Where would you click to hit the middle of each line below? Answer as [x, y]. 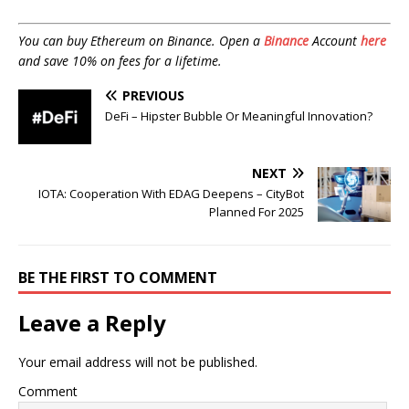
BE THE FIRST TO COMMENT [118, 278]
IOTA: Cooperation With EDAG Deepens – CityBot [171, 194]
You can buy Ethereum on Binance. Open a [141, 41]
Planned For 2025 [257, 212]
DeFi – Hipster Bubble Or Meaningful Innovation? [239, 116]
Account [335, 41]
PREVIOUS [153, 96]
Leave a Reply [92, 323]
